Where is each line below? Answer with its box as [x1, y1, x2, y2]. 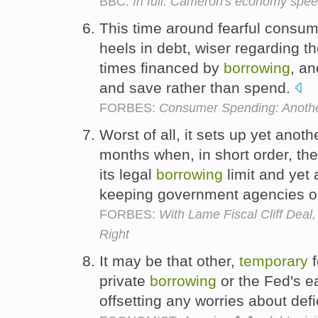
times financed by [99, 59, 224, 76]
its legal [99, 165, 156, 182]
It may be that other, [99, 252, 239, 269]
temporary [239, 252, 308, 269]
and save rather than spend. [99, 79, 295, 96]
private [99, 272, 150, 289]
